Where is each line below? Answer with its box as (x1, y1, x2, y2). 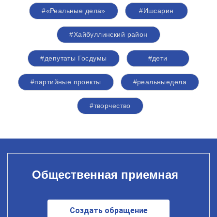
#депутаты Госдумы (40, 54, 107, 62)
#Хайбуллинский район (69, 30, 148, 38)
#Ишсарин (139, 6, 174, 15)
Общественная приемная (31, 168, 178, 181)
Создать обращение (69, 206, 148, 215)
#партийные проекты (30, 77, 101, 86)
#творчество (90, 101, 131, 109)
